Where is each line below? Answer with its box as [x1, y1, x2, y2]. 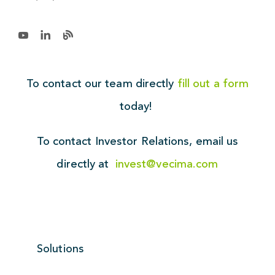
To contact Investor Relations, [36, 134, 196, 148]
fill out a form [177, 76, 249, 90]
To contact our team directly [26, 76, 177, 90]
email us [195, 134, 239, 148]
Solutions [37, 241, 83, 255]
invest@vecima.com [115, 157, 219, 171]
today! [119, 99, 156, 113]
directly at [56, 157, 115, 171]
